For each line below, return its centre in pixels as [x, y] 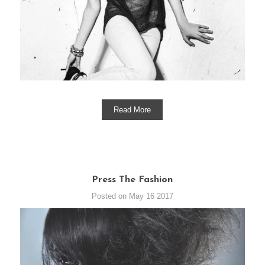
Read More [132, 109]
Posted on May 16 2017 [132, 196]
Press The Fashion [132, 180]
